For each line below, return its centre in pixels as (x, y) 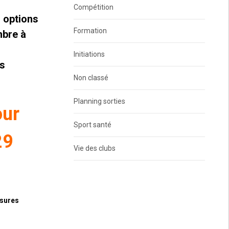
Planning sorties (99, 101)
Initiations (89, 54)
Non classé (91, 77)
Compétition (93, 7)
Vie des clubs (94, 148)
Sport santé (92, 124)
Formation (90, 30)
